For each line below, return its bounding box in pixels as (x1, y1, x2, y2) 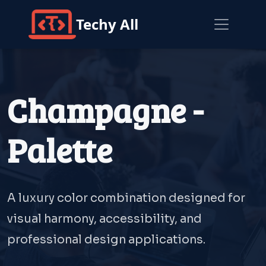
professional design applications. (7, 232, 205, 247)
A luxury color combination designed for (7, 191, 245, 205)
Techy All (76, 14, 138, 34)
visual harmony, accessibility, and (7, 211, 202, 226)
